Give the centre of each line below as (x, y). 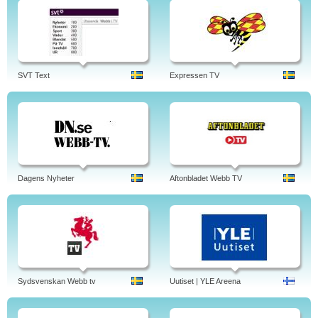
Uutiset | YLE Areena (205, 281)
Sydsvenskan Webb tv (57, 281)
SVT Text (34, 75)
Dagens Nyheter (46, 178)
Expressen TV (194, 75)
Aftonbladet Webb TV (206, 178)
